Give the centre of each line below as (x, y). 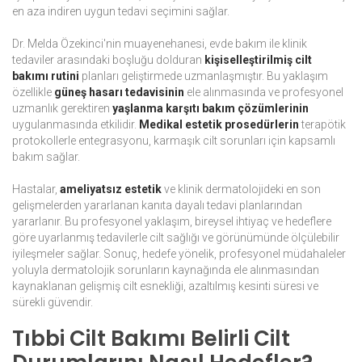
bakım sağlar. (46, 157)
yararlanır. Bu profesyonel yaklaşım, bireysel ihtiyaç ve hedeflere (172, 222)
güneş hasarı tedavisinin (119, 93)
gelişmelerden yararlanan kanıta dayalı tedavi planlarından (157, 206)
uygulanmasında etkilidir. (76, 125)
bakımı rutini (46, 76)
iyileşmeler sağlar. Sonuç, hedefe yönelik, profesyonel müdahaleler (179, 254)
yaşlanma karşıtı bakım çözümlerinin (210, 109)
